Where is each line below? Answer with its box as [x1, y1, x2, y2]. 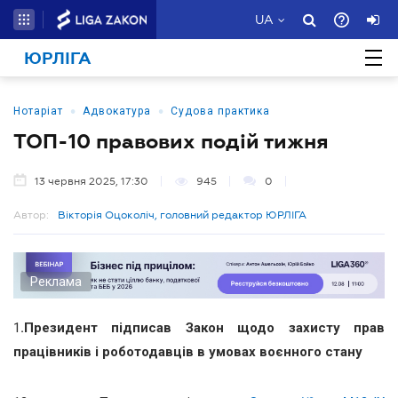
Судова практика [171, 105, 270, 117]
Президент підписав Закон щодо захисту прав [24, 319, 385, 336]
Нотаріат [13, 105, 63, 117]
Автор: [13, 209, 49, 221]
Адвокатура [83, 105, 151, 117]
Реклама [30, 274, 82, 289]
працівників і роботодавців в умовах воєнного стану [13, 343, 362, 360]
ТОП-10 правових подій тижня [13, 130, 329, 153]
